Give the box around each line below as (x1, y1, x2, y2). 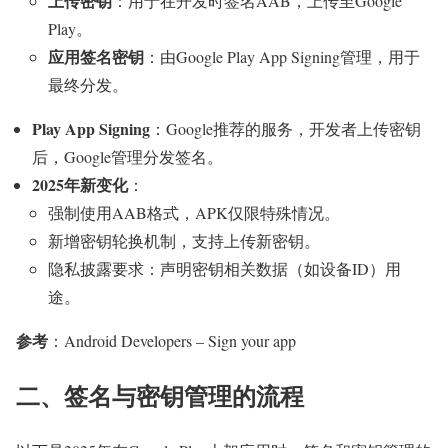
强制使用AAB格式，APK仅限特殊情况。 (48, 201, 340, 223)
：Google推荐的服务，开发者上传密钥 (150, 117, 421, 139)
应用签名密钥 (48, 44, 144, 68)
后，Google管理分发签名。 (32, 145, 223, 167)
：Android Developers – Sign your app (48, 329, 296, 351)
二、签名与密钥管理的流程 (16, 377, 304, 413)
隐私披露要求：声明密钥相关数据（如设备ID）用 (48, 257, 401, 279)
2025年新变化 (32, 172, 128, 196)
